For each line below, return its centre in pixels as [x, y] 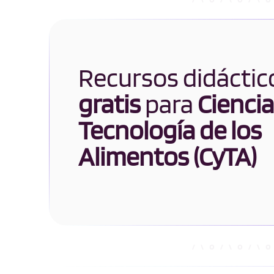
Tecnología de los [170, 130]
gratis [109, 104]
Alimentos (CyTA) [167, 157]
